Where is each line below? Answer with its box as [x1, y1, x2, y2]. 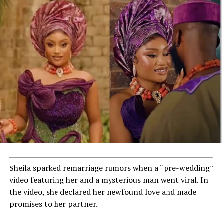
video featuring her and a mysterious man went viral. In [9, 174, 208, 185]
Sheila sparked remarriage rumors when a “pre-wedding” [9, 162, 213, 173]
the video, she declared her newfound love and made [9, 186, 196, 197]
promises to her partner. [9, 198, 98, 209]
